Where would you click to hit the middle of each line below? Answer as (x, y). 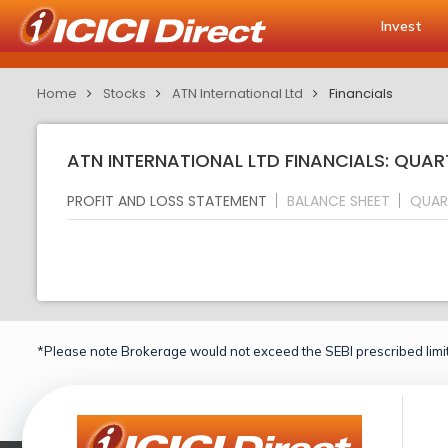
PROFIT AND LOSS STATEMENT (167, 200)
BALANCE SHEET (338, 200)
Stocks (124, 93)
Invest (401, 26)
